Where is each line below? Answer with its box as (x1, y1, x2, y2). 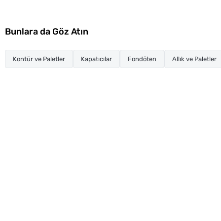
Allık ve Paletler (172, 55, 217, 63)
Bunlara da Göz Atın (5, 26, 88, 37)
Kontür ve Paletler (13, 55, 65, 63)
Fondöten (128, 55, 156, 63)
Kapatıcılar (81, 55, 112, 63)
